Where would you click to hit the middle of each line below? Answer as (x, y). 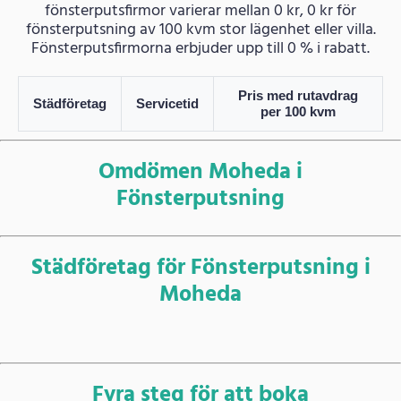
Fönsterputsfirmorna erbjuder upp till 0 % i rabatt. (200, 48)
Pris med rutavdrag (298, 95)
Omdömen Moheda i (200, 172)
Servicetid (167, 103)
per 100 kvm (298, 111)
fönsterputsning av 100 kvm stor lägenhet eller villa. (200, 30)
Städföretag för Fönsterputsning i (200, 268)
